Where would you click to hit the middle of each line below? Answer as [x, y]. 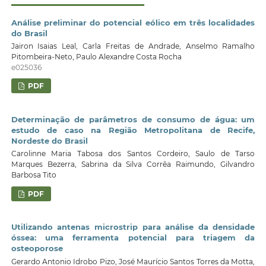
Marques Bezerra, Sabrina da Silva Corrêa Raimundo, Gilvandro [133, 164]
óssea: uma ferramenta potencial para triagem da [133, 238]
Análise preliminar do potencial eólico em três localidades [133, 22]
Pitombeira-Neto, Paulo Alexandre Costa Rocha [96, 57]
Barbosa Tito [34, 175]
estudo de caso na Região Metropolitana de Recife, [133, 130]
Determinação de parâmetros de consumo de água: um [133, 119]
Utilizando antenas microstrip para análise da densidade [133, 227]
